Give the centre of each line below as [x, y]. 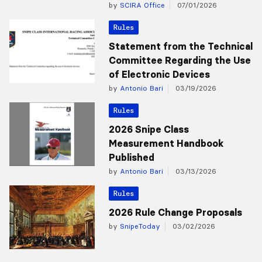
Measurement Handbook [166, 144]
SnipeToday [139, 226]
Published [131, 158]
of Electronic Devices [159, 75]
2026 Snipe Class [149, 130]
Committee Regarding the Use [180, 61]
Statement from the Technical [180, 46]
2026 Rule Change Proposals [175, 213]
